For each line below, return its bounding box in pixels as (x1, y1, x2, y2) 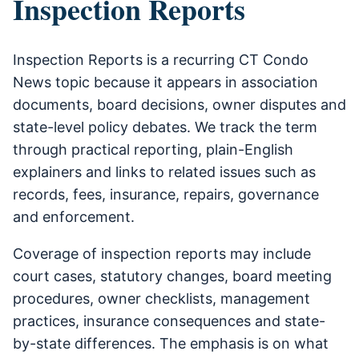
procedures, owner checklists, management (13, 290, 310, 308)
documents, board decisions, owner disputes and (13, 96, 346, 114)
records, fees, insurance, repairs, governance (13, 186, 319, 204)
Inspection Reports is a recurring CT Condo (13, 51, 309, 69)
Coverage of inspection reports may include (13, 245, 311, 263)
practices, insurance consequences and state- (13, 313, 325, 330)
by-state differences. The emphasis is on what (13, 335, 329, 353)
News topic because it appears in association (13, 74, 318, 91)
